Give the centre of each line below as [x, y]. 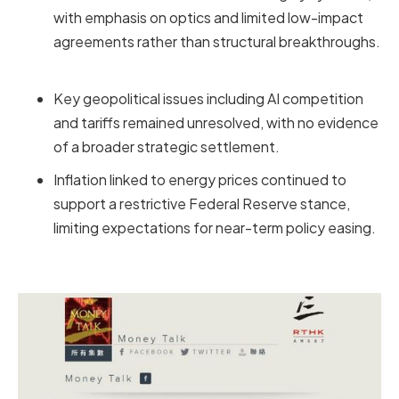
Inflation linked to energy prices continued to [200, 179]
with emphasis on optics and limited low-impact [208, 17]
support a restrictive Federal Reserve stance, [202, 203]
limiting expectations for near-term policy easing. [217, 227]
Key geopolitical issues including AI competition [208, 98]
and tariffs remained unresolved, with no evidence [216, 122]
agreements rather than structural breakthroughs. [217, 41]
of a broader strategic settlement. [169, 146]
